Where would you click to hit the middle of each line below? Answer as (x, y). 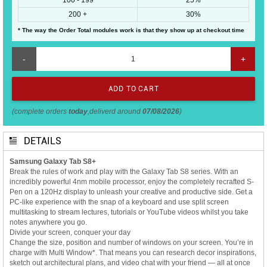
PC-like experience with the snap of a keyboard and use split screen (119, 202)
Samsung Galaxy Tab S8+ (53, 161)
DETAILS (43, 141)
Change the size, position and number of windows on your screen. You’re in (131, 242)
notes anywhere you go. (48, 222)
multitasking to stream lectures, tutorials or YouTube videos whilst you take (129, 212)
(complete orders (40, 111)
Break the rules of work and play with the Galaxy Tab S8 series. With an (124, 171)
